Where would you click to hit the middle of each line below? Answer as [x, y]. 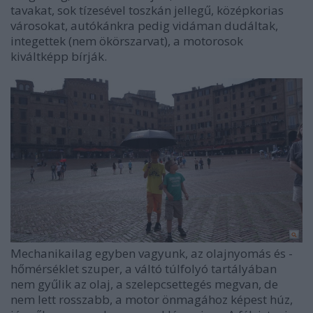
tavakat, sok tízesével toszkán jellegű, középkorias [147, 10]
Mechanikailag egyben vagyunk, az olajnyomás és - [152, 253]
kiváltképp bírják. [59, 56]
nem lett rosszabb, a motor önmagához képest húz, [152, 299]
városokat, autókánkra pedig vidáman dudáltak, [144, 25]
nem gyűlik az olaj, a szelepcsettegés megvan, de [144, 284]
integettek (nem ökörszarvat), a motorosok [127, 41]
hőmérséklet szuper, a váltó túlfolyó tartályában [144, 268]
